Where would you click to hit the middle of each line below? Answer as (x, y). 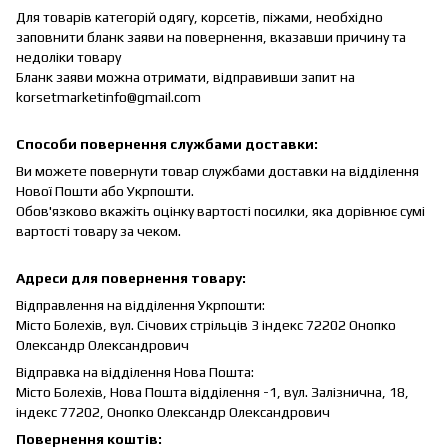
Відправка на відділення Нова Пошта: (135, 371)
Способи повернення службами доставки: (167, 143)
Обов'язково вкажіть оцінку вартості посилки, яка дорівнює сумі (220, 210)
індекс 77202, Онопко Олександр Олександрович (173, 411)
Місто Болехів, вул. (76, 324)
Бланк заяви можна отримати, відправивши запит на (185, 76)
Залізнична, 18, (360, 391)
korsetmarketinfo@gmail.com (108, 96)
